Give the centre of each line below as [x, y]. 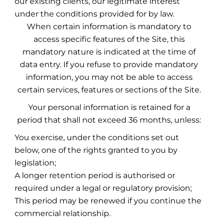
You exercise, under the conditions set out [97, 137]
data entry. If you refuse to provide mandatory [109, 64]
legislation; [35, 163]
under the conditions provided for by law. [94, 14]
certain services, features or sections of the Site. [109, 90]
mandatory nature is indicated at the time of [109, 52]
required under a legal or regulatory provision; [103, 188]
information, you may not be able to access [109, 77]
